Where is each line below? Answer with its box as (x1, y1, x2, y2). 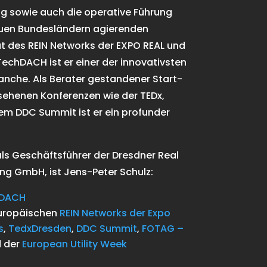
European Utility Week (21, 237, 127, 252)
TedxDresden (8, 222, 72, 236)
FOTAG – (141, 222, 184, 236)
